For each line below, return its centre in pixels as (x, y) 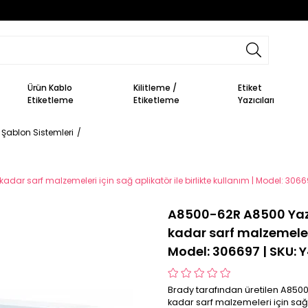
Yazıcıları (256, 100)
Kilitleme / (155, 87)
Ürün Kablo (50, 87)
